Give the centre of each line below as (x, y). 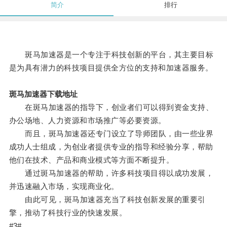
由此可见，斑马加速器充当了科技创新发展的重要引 (107, 200)
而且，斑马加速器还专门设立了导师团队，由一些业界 (111, 134)
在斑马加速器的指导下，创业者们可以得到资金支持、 (111, 107)
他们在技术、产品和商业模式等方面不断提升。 (91, 160)
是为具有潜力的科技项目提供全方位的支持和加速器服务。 (111, 68)
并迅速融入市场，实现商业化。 (64, 186)
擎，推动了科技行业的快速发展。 (68, 213)
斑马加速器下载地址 (43, 94)
